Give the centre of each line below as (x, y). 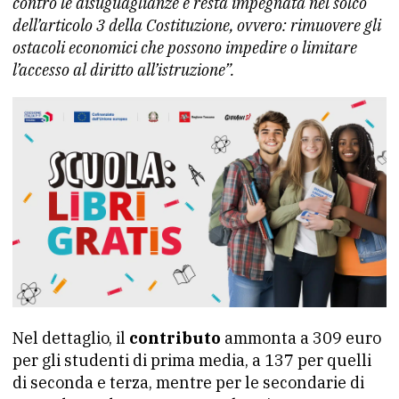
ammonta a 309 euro (301, 338)
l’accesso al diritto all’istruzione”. (123, 70)
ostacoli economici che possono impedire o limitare (185, 48)
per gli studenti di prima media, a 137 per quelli (192, 361)
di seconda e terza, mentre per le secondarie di (188, 383)
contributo (175, 338)
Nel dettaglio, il (71, 338)
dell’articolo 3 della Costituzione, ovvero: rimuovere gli (197, 25)
